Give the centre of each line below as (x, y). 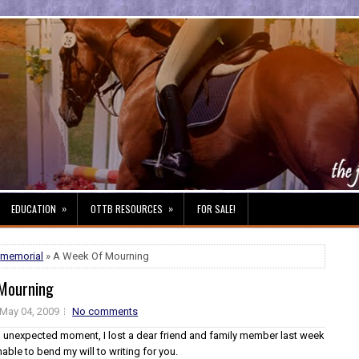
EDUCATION (34, 209)
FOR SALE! (216, 209)
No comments (105, 311)
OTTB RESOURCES (127, 209)
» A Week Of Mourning (97, 256)
